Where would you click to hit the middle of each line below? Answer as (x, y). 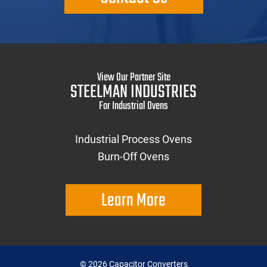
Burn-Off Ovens (133, 157)
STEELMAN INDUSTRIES (133, 93)
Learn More (133, 201)
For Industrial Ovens (133, 107)
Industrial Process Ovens (133, 139)
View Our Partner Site (133, 78)
